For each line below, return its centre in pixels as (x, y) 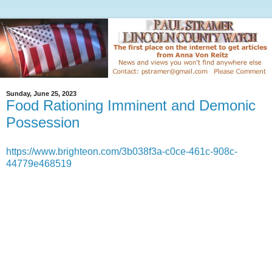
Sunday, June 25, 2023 (41, 94)
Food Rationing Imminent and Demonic (131, 106)
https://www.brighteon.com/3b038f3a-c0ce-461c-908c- (122, 151)
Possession (43, 123)
